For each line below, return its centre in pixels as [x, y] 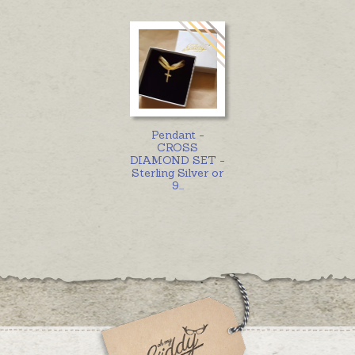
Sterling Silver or [177, 172]
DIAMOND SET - [177, 160]
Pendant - [177, 134]
